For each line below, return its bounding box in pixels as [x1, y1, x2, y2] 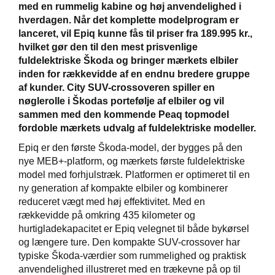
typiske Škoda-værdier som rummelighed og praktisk [18, 250, 246, 261]
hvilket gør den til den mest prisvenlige [18, 41, 198, 52]
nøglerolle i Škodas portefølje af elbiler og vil [18, 95, 224, 106]
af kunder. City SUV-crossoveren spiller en [18, 82, 215, 93]
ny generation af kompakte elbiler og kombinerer [18, 182, 228, 193]
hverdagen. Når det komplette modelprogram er [18, 14, 239, 25]
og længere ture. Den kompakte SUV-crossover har [18, 236, 240, 247]
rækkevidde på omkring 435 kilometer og [18, 209, 195, 220]
